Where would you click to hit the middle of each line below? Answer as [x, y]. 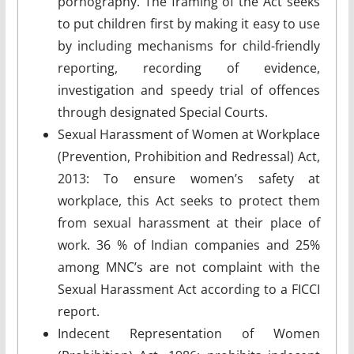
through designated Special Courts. [162, 112]
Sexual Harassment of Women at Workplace [189, 134]
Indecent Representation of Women [189, 333]
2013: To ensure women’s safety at [189, 178]
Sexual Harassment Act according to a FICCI [189, 289]
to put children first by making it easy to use [189, 23]
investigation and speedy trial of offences [189, 90]
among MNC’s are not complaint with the [189, 267]
